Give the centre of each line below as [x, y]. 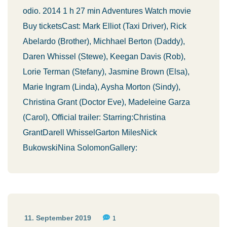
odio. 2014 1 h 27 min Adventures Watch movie [107, 11]
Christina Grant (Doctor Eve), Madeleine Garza [106, 102]
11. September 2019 [58, 218]
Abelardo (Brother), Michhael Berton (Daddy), [104, 41]
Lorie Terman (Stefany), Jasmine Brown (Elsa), [106, 72]
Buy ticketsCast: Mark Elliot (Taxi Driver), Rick [105, 26]
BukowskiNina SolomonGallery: [80, 148]
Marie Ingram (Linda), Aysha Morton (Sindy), [102, 87]
